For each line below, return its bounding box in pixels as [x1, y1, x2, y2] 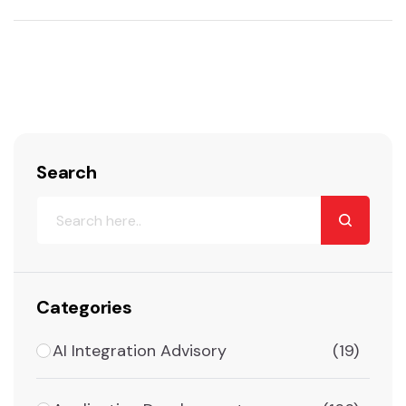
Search [36, 160, 97, 185]
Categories [36, 295, 132, 320]
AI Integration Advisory [53, 340, 227, 362]
